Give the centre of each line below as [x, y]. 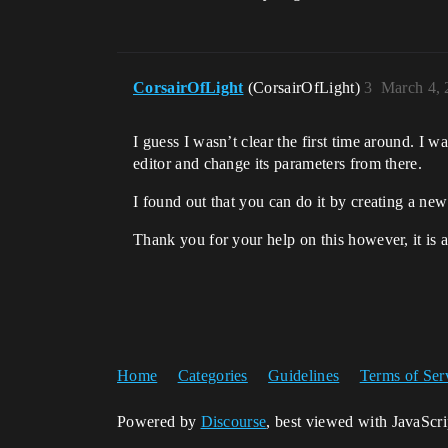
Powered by [159, 421]
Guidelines [304, 375]
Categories [212, 375]
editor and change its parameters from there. [278, 163]
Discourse [233, 421]
